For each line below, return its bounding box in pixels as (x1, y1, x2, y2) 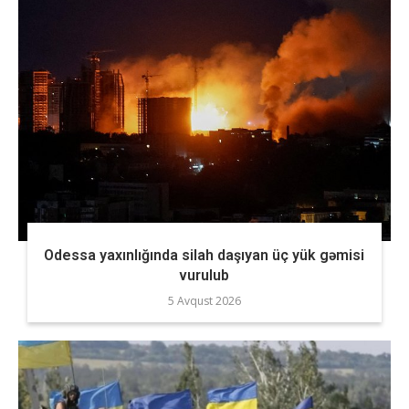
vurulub (179, 267, 230, 284)
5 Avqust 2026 (167, 293, 241, 309)
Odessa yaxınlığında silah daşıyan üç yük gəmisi (44, 246, 365, 264)
